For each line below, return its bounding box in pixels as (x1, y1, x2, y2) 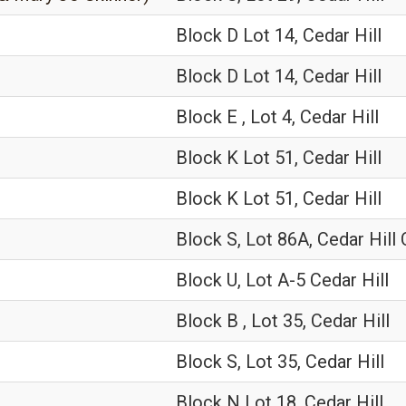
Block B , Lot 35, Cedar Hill (176, 310, 390, 332)
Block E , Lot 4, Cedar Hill (176, 106, 379, 128)
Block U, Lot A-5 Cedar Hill (176, 269, 389, 291)
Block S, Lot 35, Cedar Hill (176, 351, 384, 372)
